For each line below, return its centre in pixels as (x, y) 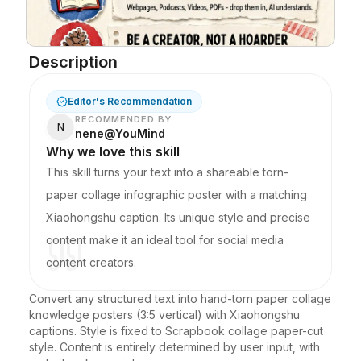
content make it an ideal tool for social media (165, 240)
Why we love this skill (113, 151)
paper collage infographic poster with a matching (176, 195)
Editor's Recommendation (130, 101)
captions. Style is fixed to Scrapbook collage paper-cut (176, 331)
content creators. (91, 262)
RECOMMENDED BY (124, 119)
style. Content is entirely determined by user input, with (174, 347)
